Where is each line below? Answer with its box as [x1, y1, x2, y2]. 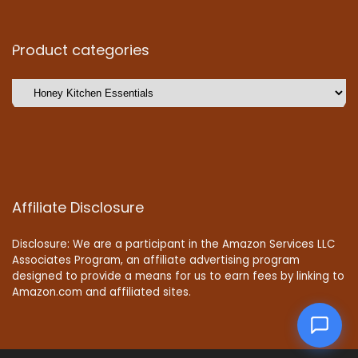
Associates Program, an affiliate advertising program [12, 253, 300, 268]
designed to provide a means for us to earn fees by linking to [12, 268, 344, 284]
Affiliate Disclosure [12, 197, 144, 218]
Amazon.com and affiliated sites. [12, 284, 191, 300]
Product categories [12, 40, 149, 61]
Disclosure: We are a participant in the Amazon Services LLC [12, 237, 335, 253]
